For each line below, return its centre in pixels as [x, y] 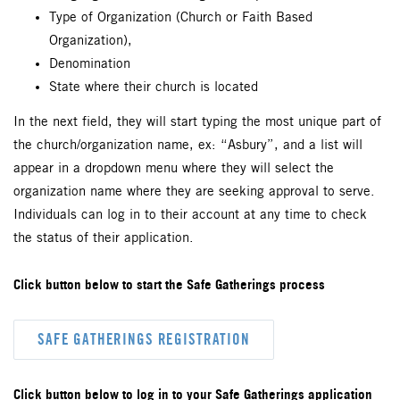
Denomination [90, 65]
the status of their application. [104, 239]
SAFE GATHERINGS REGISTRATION [144, 340]
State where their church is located [154, 88]
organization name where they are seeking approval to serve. [194, 192]
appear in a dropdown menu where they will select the [174, 169]
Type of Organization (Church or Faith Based [181, 18]
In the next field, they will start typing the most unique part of [197, 123]
